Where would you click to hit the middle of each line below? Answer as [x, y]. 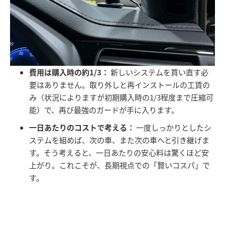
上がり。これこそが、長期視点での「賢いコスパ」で [120, 165]
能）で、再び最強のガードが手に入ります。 [104, 109]
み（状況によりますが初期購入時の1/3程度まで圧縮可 [121, 97]
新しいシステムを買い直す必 [159, 72]
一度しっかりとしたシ [173, 127]
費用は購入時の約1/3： [69, 72]
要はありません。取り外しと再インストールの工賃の [120, 84]
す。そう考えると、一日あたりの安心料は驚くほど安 [119, 152]
